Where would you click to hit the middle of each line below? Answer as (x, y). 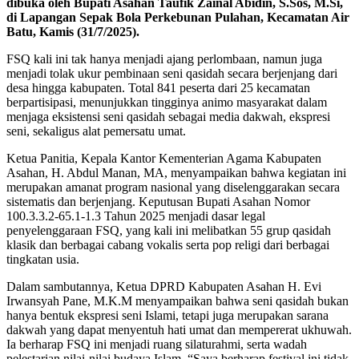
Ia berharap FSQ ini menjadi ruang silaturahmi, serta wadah (157, 345)
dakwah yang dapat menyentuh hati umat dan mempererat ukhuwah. (179, 330)
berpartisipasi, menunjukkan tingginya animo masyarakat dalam (167, 103)
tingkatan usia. (43, 260)
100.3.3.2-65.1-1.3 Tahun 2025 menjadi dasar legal (136, 216)
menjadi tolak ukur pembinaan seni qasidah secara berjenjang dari (172, 74)
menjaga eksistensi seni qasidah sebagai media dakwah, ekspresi (168, 117)
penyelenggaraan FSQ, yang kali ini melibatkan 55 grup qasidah (169, 231)
